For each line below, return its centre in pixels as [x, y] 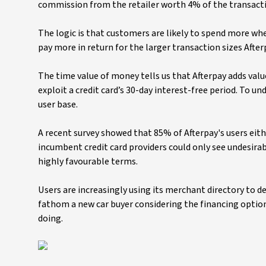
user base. [58, 105]
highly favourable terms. [88, 162]
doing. [50, 219]
